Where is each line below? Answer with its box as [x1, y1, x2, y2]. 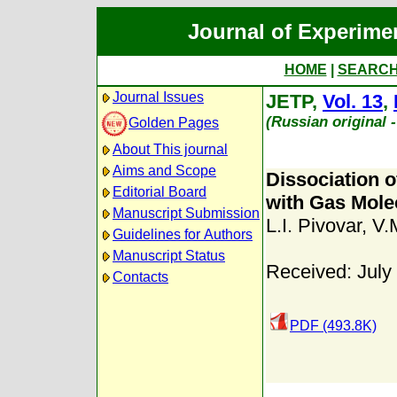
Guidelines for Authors [113, 227, 253, 242]
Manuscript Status [113, 248, 225, 263]
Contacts [113, 269, 168, 284]
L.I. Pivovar [266, 214, 362, 237]
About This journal [113, 142, 228, 157]
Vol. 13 [323, 90, 383, 113]
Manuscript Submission [113, 206, 260, 221]
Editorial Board [113, 184, 206, 199]
